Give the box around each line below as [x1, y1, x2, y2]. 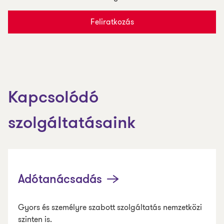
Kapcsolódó [8, 89, 98, 107]
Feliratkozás [90, 16, 134, 27]
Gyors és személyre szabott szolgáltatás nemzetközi [18, 201, 202, 213]
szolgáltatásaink [8, 115, 135, 132]
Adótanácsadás [18, 174, 102, 186]
